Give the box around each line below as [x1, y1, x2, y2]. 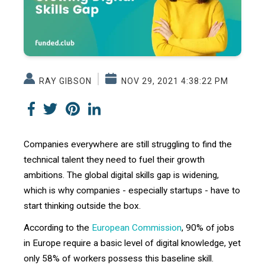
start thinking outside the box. [24, 200, 141, 211]
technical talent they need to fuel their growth [24, 154, 205, 165]
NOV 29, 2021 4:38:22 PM [118, 76, 228, 86]
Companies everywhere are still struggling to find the [24, 138, 232, 150]
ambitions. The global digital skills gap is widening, [24, 169, 219, 180]
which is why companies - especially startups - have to [24, 185, 240, 196]
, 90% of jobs [182, 222, 234, 234]
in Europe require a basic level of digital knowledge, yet [24, 238, 241, 249]
